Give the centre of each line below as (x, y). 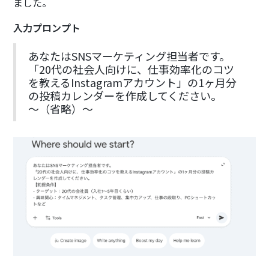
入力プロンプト (47, 27)
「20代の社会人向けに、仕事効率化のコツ (131, 69)
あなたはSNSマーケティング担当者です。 (129, 56)
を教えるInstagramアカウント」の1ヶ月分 (133, 82)
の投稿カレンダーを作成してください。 (125, 95)
